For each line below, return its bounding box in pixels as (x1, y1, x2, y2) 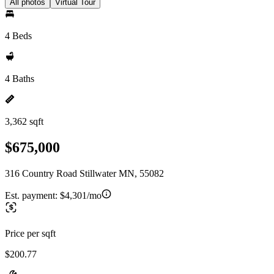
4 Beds (5, 31, 32, 41)
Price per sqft (5, 228, 56, 239)
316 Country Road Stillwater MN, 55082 (5, 168, 164, 179)
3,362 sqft (5, 116, 43, 127)
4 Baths (5, 73, 34, 84)
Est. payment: (5, 190, 60, 201)
